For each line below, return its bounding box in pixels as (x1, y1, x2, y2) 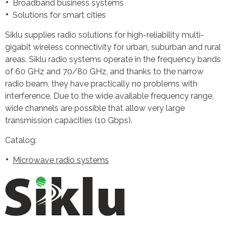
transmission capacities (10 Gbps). (5, 116, 132, 125)
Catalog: (5, 135, 37, 145)
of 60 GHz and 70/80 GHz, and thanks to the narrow (5, 67, 204, 76)
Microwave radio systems (13, 155, 109, 165)
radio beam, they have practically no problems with (5, 79, 197, 89)
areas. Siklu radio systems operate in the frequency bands (5, 54, 221, 64)
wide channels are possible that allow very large (5, 103, 185, 113)
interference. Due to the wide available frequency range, (5, 91, 214, 101)
